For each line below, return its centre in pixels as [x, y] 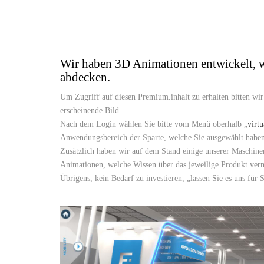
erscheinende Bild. [91, 110]
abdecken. [85, 77]
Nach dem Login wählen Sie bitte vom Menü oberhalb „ [154, 124]
